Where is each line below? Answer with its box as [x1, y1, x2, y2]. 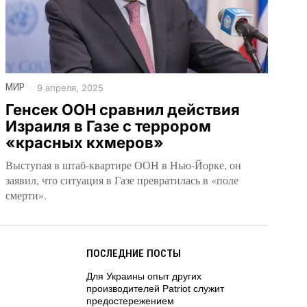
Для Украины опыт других [86, 270, 201, 282]
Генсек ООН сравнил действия [5, 100, 240, 119]
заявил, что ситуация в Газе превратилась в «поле [5, 172, 238, 187]
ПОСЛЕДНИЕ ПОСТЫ [86, 247, 181, 260]
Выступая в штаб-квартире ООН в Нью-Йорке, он [5, 157, 241, 172]
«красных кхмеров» [5, 133, 164, 151]
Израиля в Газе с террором [5, 116, 211, 135]
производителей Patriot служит [86, 282, 224, 294]
